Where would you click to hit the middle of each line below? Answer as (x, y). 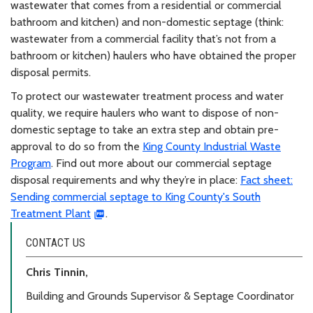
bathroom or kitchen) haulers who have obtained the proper (153, 56)
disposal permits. (53, 73)
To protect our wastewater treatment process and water (147, 96)
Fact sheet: (267, 180)
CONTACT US (56, 243)
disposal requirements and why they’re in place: (125, 180)
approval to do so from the (77, 147)
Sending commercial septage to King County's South (136, 197)
